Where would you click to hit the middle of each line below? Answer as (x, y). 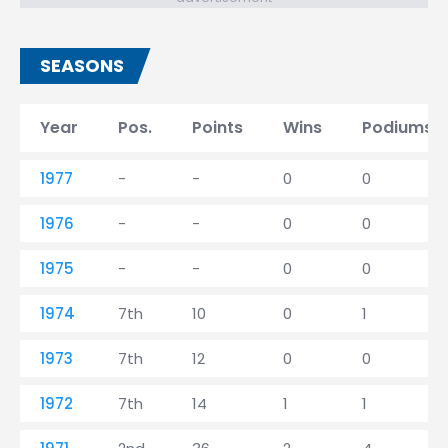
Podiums (397, 127)
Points (217, 127)
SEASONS (82, 65)
